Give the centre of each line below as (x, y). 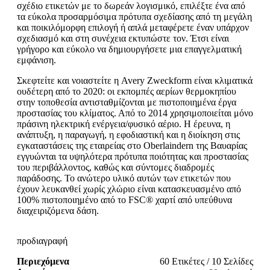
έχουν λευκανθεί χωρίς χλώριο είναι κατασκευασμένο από (129, 189)
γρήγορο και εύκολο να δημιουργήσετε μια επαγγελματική (129, 49)
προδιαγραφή (42, 240)
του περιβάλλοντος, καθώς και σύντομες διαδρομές (115, 167)
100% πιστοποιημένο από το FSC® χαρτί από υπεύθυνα (124, 199)
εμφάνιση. (36, 60)
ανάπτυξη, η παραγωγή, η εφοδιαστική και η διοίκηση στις (128, 134)
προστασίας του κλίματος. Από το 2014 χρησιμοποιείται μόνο (135, 113)
